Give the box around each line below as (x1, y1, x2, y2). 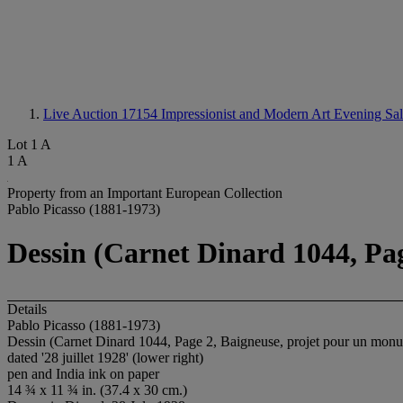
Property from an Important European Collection (7, 185, 282, 201)
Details (7, 300, 47, 317)
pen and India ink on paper (7, 365, 159, 381)
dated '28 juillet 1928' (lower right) (7, 349, 203, 365)
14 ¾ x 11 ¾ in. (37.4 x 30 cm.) (7, 381, 187, 398)
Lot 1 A (7, 137, 51, 152)
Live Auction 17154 (43, 106, 161, 121)
